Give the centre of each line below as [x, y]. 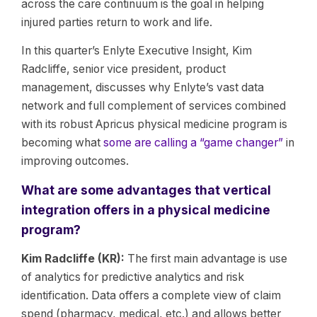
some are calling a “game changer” [193, 143]
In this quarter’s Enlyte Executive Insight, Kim [137, 51]
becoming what [62, 143]
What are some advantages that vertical [146, 190]
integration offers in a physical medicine [146, 210]
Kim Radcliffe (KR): [74, 259]
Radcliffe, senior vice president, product [123, 69]
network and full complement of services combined [154, 106]
